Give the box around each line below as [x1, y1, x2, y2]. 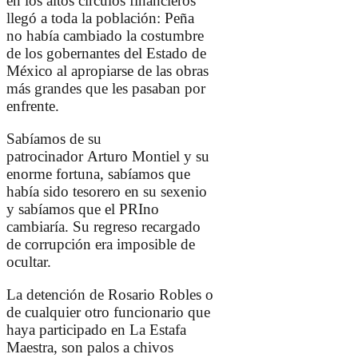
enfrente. [6, 97, 63, 115]
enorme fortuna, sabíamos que [6, 165, 190, 183]
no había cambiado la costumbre [6, 27, 204, 45]
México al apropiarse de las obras [6, 62, 209, 80]
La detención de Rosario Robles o [6, 286, 213, 304]
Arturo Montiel [87, 148, 184, 165]
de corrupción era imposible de [6, 236, 195, 253]
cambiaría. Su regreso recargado [6, 218, 201, 236]
